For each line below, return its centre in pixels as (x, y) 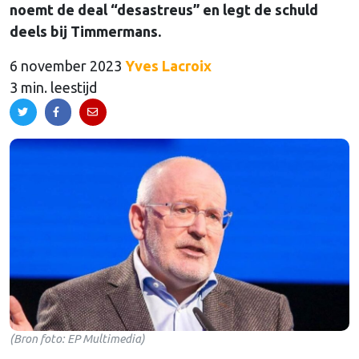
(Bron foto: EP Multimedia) (77, 339)
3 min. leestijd (53, 88)
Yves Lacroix (168, 66)
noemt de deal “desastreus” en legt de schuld (164, 10)
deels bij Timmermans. (85, 32)
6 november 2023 (66, 66)
